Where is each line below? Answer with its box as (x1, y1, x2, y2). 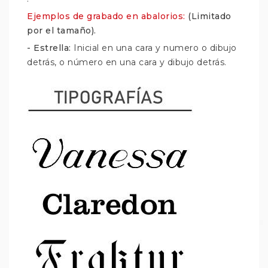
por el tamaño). (27, 25, 96, 36)
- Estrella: (27, 42, 74, 54)
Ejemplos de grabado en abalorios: (27, 11, 185, 22)
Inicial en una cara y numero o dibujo (74, 42, 237, 54)
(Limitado (185, 11, 232, 22)
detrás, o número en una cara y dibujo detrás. (27, 57, 227, 68)
